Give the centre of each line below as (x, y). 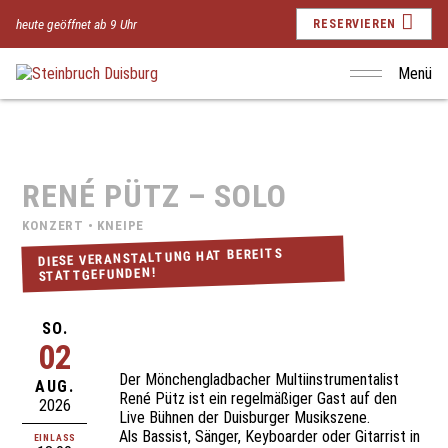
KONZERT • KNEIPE (83, 226)
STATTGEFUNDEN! (98, 275)
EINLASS (55, 438)
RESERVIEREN (355, 24)
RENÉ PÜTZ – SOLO (155, 196)
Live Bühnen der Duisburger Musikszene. (245, 418)
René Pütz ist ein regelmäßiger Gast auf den (258, 399)
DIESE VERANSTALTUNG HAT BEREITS (160, 257)
